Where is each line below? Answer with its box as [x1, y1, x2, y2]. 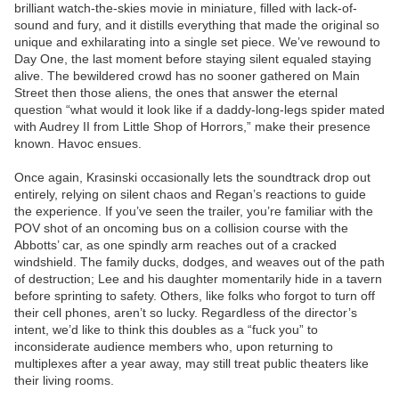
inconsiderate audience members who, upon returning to [14, 339, 333, 354]
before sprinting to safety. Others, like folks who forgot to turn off [14, 289, 375, 304]
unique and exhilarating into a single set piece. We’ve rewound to [14, 35, 380, 50]
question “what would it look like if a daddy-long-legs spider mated [14, 102, 385, 118]
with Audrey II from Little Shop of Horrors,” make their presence [14, 119, 370, 134]
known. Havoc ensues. [14, 136, 142, 151]
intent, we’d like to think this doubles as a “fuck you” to [14, 322, 318, 338]
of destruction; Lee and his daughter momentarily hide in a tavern [14, 272, 382, 287]
